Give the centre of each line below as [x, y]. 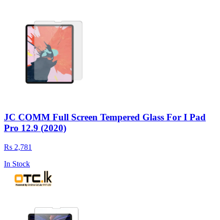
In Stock [17, 164]
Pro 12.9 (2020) [35, 128]
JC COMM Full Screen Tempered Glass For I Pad [105, 117]
